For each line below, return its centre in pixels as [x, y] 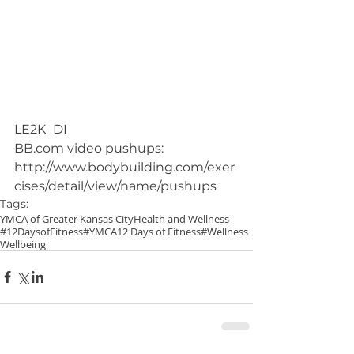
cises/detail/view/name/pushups [115, 186]
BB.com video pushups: [90, 148]
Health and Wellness [181, 218]
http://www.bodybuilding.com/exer [124, 167]
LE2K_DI [41, 129]
